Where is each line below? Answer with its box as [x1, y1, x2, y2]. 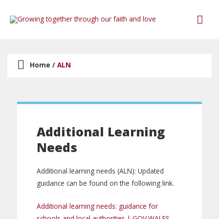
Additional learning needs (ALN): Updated [37, 166, 164, 175]
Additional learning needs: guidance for [37, 201, 158, 211]
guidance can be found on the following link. [37, 178, 174, 188]
